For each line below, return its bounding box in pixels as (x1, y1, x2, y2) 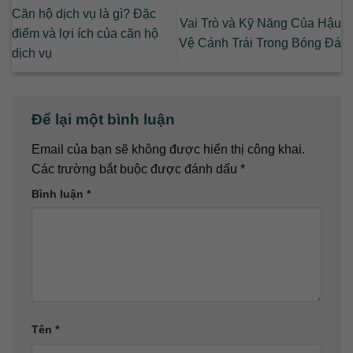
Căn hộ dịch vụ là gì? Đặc (12, 6, 156, 20)
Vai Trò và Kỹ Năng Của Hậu (180, 17, 341, 31)
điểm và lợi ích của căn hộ (12, 26, 158, 40)
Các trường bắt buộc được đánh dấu (32, 162, 240, 176)
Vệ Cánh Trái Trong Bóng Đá (179, 36, 341, 50)
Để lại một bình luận (32, 110, 179, 128)
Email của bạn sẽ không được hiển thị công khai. (32, 142, 305, 156)
